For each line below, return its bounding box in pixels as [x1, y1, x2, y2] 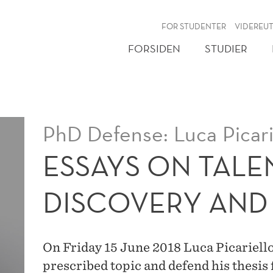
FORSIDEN [128, 41, 180, 55]
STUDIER [205, 41, 247, 55]
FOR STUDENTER [161, 21, 227, 32]
